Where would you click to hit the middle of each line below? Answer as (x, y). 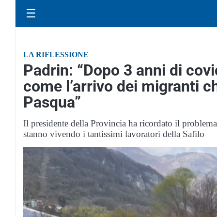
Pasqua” (52, 102)
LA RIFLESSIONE (56, 54)
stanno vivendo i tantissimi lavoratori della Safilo (114, 134)
